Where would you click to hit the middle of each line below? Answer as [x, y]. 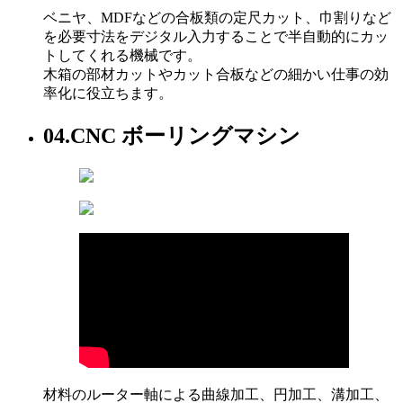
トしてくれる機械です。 [122, 56]
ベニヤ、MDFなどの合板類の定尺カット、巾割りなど [217, 18]
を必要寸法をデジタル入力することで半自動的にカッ [216, 37]
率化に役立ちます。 [108, 94]
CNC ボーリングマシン [185, 136]
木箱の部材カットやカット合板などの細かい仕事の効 [216, 75]
